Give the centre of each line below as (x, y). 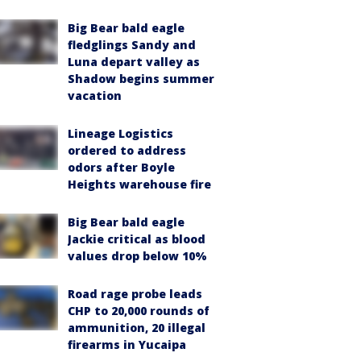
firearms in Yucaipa (127, 344)
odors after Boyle (121, 167)
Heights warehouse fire (139, 184)
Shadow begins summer (141, 79)
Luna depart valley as (134, 62)
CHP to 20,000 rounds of (139, 311)
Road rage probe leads (135, 294)
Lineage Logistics (120, 133)
